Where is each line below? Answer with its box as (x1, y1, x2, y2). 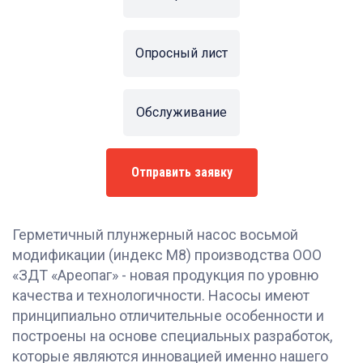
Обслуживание (136, 105, 227, 120)
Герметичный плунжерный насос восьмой (12, 226, 298, 243)
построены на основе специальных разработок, (12, 327, 332, 344)
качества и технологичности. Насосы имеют (12, 287, 310, 304)
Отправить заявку (130, 164, 233, 180)
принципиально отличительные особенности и (12, 307, 324, 324)
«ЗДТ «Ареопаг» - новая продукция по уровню (12, 267, 318, 284)
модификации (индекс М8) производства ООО (12, 246, 322, 263)
